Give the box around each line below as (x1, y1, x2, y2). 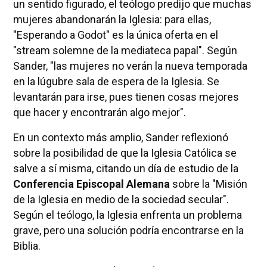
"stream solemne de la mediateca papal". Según (13, 44, 237, 57)
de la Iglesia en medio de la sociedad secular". (13, 193, 229, 206)
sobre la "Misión (169, 177, 247, 190)
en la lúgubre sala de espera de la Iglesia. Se (13, 74, 219, 88)
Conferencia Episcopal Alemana (13, 177, 170, 190)
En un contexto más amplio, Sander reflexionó (13, 131, 228, 144)
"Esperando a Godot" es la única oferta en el (13, 28, 218, 41)
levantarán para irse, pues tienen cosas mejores (13, 90, 239, 103)
